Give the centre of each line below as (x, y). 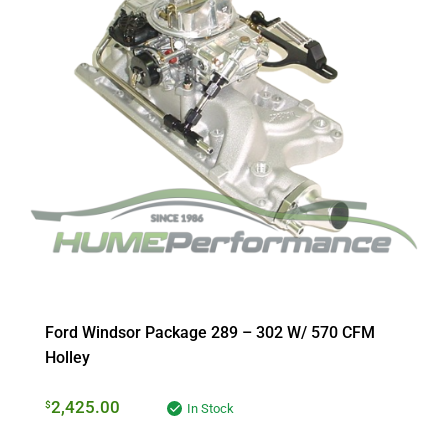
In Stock (210, 409)
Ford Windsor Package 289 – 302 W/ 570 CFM (210, 333)
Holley (67, 358)
